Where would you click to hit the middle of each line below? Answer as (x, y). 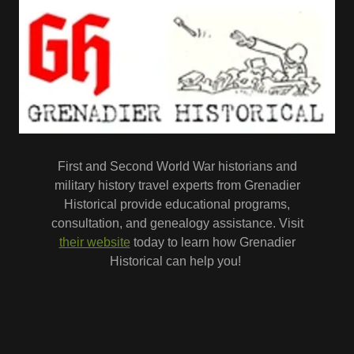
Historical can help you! (177, 262)
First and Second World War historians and (177, 167)
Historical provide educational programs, (177, 205)
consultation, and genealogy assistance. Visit (177, 224)
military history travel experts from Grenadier (177, 186)
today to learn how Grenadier (213, 243)
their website (94, 243)
